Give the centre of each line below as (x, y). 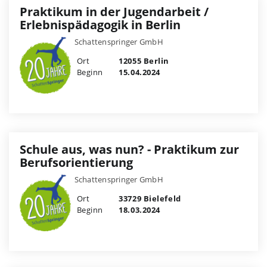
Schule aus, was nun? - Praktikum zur (129, 149)
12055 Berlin (143, 61)
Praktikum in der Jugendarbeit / (114, 12)
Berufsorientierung (76, 162)
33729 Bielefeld (149, 198)
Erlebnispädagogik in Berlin (100, 25)
